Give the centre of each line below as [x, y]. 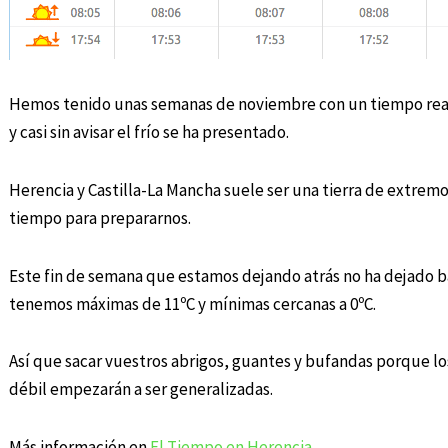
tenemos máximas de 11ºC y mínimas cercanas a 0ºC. [192, 303]
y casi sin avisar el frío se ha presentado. [148, 132]
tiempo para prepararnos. [99, 217]
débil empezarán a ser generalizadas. [140, 389]
